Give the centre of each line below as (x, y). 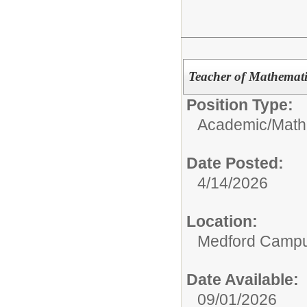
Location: (222, 221)
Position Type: (240, 105)
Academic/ (234, 124)
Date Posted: (235, 163)
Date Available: (243, 279)
